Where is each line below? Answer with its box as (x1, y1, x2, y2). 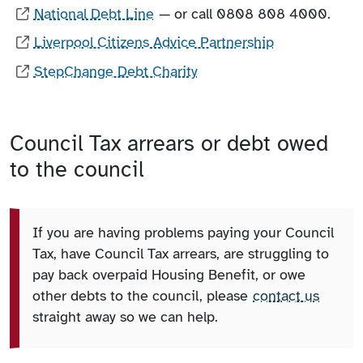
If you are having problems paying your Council (32, 223, 334, 241)
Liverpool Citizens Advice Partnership (33, 33, 274, 52)
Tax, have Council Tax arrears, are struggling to (32, 244, 329, 263)
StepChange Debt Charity (33, 62, 198, 80)
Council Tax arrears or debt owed (10, 129, 328, 157)
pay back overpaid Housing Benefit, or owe (32, 265, 305, 284)
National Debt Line (33, 4, 154, 23)
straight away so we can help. (32, 307, 218, 326)
